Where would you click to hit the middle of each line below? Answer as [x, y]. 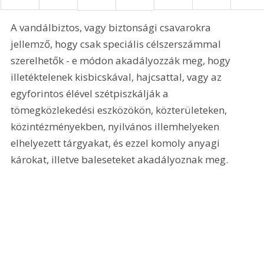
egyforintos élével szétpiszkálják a [91, 93]
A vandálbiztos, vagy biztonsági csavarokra [112, 27]
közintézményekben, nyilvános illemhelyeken [116, 126]
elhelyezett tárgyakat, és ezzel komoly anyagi [117, 143]
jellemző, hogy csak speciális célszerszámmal [117, 44]
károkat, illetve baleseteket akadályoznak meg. [120, 159]
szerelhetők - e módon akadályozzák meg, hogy [122, 60]
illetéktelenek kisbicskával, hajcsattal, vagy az [118, 77]
